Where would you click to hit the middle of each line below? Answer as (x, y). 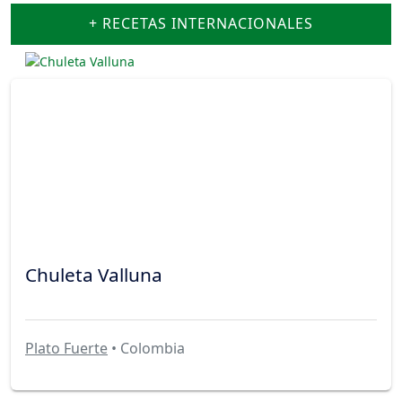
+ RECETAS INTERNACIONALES (201, 24)
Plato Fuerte (66, 349)
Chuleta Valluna (94, 274)
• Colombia (146, 349)
